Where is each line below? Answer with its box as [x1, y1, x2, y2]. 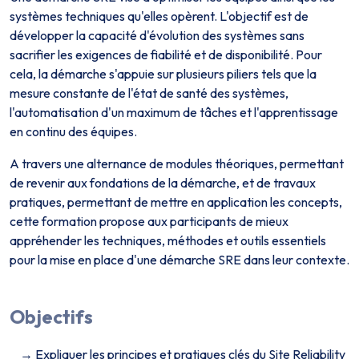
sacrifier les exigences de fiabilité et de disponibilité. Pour [10, 46, 322, 63]
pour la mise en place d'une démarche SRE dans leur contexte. [10, 252, 349, 268]
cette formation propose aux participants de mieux [10, 213, 288, 229]
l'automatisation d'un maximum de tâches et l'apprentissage [10, 104, 338, 120]
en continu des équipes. [10, 123, 137, 139]
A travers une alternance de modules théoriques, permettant [10, 155, 344, 171]
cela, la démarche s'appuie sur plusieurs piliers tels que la [10, 66, 317, 82]
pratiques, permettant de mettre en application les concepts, [10, 194, 342, 210]
